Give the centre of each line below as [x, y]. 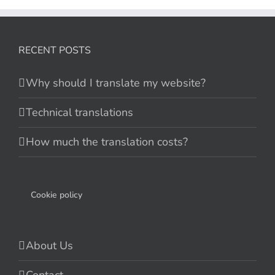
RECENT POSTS [55, 51]
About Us [49, 246]
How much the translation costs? [107, 142]
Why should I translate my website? [116, 83]
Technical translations [79, 113]
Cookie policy [56, 195]
